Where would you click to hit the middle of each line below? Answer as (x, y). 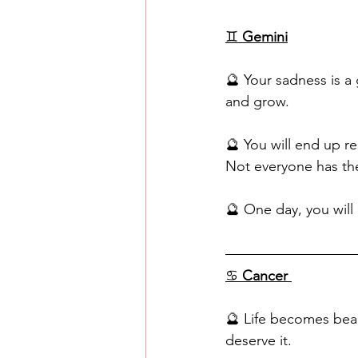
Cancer (265, 276)
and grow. (257, 101)
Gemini (265, 37)
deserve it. (261, 340)
